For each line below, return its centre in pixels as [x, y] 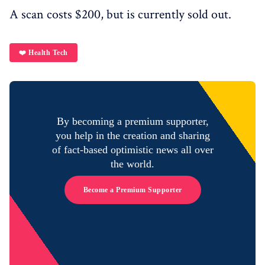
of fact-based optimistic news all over [132, 149]
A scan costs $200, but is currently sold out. [120, 14]
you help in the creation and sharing [132, 135]
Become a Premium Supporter [132, 190]
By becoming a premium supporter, [132, 121]
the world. [132, 164]
